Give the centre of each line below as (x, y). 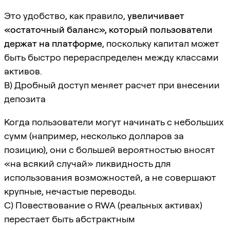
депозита (25, 99)
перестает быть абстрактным (70, 219)
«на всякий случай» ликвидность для (88, 163)
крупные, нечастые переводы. (70, 191)
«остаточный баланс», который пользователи (108, 29)
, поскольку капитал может (161, 43)
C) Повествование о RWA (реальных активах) (103, 205)
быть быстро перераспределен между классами (111, 57)
